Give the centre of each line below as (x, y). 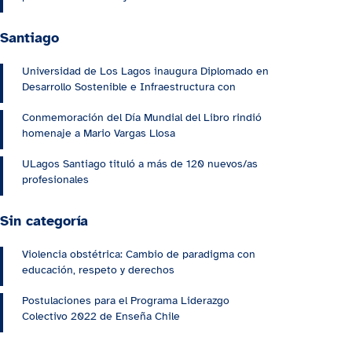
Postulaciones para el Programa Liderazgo (126, 301)
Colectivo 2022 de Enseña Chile (101, 317)
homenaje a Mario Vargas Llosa (99, 134)
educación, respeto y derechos (98, 270)
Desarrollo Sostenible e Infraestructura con (129, 87)
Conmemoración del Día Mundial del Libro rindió (142, 118)
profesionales (55, 180)
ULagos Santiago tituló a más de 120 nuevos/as (140, 164)
